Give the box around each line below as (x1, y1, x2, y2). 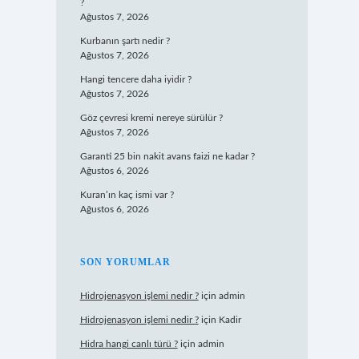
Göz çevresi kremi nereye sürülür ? (79, 113, 223, 123)
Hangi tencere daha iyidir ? (79, 75, 192, 84)
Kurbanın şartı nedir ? (79, 36, 170, 46)
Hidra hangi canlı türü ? (79, 339, 178, 349)
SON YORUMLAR (79, 256, 171, 268)
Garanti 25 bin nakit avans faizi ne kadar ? (79, 151, 255, 161)
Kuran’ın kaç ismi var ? (79, 190, 174, 200)
